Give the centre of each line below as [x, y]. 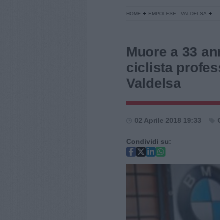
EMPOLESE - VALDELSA [178, 14]
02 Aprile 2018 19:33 [168, 120]
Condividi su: [149, 141]
